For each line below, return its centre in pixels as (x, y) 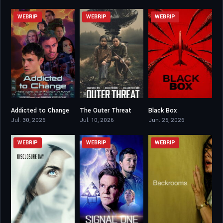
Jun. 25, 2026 (166, 120)
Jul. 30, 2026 (28, 120)
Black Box (162, 111)
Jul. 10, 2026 (96, 120)
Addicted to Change (40, 111)
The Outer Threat (105, 111)
